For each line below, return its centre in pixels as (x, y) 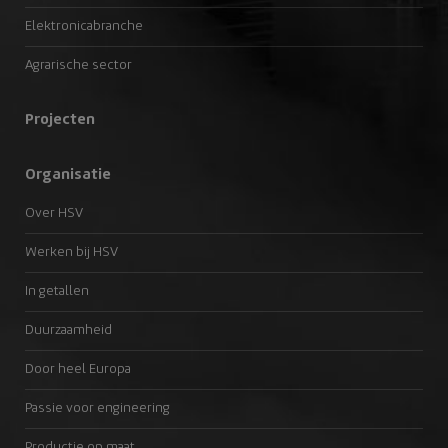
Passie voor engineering (97, 408)
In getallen (57, 291)
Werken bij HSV (71, 252)
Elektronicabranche (84, 26)
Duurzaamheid (68, 330)
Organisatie (68, 175)
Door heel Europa (78, 369)
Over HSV (54, 213)
